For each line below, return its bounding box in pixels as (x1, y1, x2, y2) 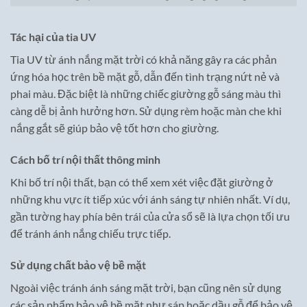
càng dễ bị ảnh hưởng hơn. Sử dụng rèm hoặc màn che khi (10, 104, 282, 118)
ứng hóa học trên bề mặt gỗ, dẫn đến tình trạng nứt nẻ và (10, 70, 280, 84)
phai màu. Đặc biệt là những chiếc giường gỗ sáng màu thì (10, 87, 281, 101)
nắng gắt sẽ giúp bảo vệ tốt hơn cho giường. (10, 121, 219, 135)
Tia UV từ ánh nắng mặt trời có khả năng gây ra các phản (10, 53, 277, 66)
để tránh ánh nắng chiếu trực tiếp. (10, 227, 171, 241)
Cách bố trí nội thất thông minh (10, 153, 160, 167)
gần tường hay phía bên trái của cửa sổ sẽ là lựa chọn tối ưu (10, 210, 290, 223)
